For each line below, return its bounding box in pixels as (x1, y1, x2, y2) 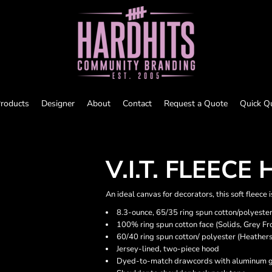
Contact (122, 97, 152, 109)
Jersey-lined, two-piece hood (117, 243, 219, 254)
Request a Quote (163, 97, 228, 109)
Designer (41, 97, 75, 109)
